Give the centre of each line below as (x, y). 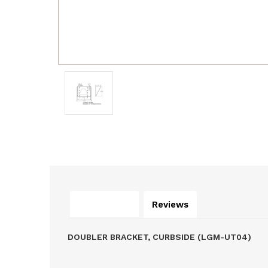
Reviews (170, 205)
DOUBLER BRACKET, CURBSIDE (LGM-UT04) (159, 237)
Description (104, 204)
